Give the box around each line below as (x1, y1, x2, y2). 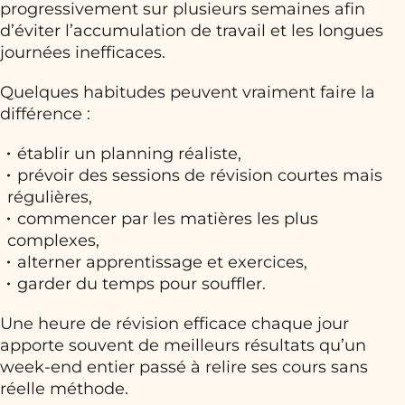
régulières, (7, 187, 92, 208)
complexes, (7, 231, 99, 251)
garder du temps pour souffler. (17, 274, 266, 295)
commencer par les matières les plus (17, 209, 318, 230)
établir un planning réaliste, (17, 144, 241, 165)
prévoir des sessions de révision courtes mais (17, 165, 382, 186)
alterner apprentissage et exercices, (17, 252, 307, 273)
